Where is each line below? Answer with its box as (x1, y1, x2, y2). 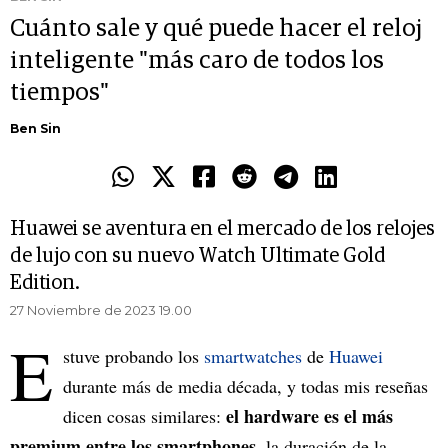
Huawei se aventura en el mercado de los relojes (10, 219, 435, 240)
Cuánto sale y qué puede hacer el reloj (10, 17, 422, 42)
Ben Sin (10, 121, 61, 137)
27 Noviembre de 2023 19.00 (10, 302, 192, 319)
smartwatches (204, 344, 307, 369)
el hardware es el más (226, 403, 393, 430)
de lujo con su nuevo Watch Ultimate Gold (10, 246, 386, 267)
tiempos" (10, 81, 109, 106)
